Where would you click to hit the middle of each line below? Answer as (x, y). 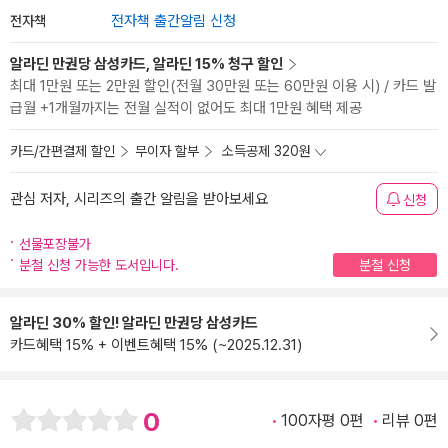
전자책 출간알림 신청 (173, 21)
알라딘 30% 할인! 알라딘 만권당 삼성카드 (134, 323)
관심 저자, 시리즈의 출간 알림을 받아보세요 (139, 199)
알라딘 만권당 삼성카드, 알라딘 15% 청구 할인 (146, 64)
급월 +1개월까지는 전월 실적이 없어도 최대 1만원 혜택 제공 (186, 108)
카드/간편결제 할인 (62, 151)
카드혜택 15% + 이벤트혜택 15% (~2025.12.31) (156, 345)
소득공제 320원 (266, 151)
